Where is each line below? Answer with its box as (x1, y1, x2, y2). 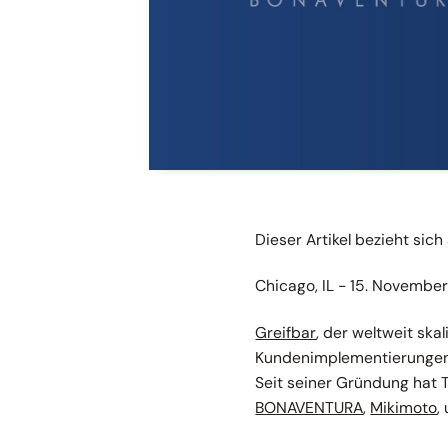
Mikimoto (370, 396, 438, 418)
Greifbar (255, 321, 317, 343)
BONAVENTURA (255, 396, 364, 418)
